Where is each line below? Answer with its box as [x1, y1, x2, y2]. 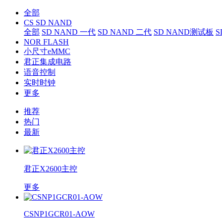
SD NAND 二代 [98, 28, 152, 36]
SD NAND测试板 [154, 28, 214, 36]
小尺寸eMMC [24, 47, 70, 55]
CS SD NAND [24, 18, 72, 27]
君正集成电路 [24, 57, 71, 66]
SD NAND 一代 [42, 28, 96, 36]
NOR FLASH [24, 38, 69, 46]
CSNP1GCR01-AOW [24, 210, 95, 218]
